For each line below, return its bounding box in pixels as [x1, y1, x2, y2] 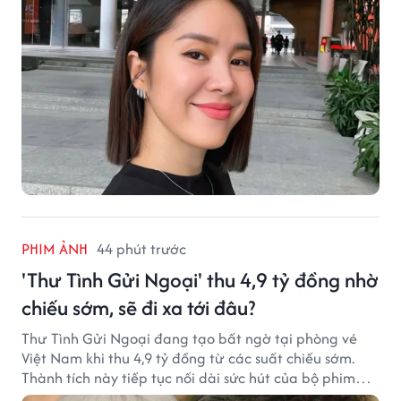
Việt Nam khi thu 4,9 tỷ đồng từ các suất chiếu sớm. [21, 347, 354, 370]
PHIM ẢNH [21, 238, 88, 260]
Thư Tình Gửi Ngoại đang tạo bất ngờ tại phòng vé [21, 328, 357, 350]
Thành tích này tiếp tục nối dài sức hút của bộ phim [21, 367, 355, 389]
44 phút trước [97, 238, 186, 260]
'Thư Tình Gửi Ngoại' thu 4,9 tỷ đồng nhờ [21, 265, 378, 295]
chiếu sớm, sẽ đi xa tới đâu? [21, 293, 255, 323]
